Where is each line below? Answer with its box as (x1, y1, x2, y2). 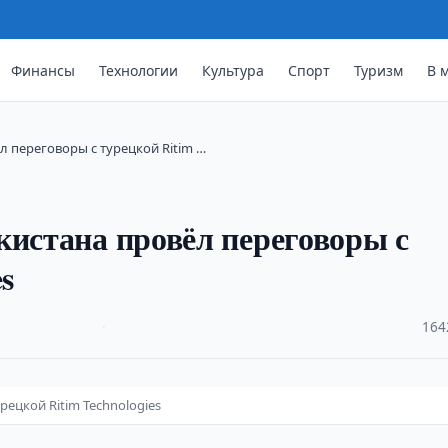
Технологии (99, 60, 179, 80)
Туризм (354, 60, 404, 80)
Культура (202, 60, 265, 80)
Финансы (11, 60, 76, 80)
